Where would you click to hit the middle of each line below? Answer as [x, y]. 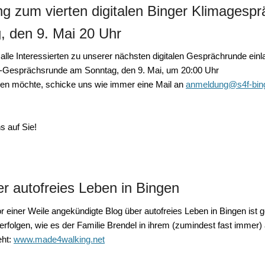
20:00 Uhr [200, 70]
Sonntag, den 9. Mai [122, 70]
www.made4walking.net [59, 239]
